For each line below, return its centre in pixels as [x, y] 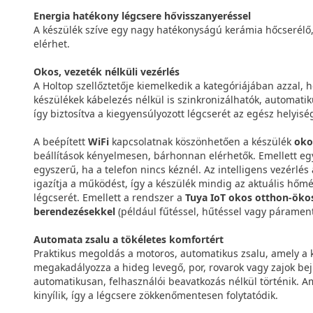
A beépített [61, 141]
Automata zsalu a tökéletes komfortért [129, 239]
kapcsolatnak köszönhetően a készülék [202, 141]
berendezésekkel [74, 211]
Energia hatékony [78, 16]
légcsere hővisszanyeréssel [186, 16]
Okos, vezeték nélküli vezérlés [107, 72]
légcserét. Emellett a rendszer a [109, 197]
